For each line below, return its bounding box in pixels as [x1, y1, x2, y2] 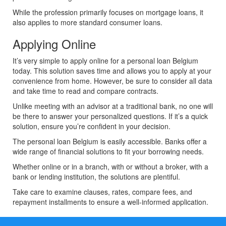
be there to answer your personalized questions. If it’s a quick [13, 111, 208, 122]
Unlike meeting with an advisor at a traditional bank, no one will [13, 101, 213, 111]
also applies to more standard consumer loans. [13, 17, 162, 28]
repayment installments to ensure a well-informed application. [13, 197, 208, 207]
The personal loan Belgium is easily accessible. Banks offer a [13, 136, 207, 147]
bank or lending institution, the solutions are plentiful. [13, 172, 180, 182]
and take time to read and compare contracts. [13, 86, 158, 96]
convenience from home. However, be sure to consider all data [13, 76, 212, 86]
